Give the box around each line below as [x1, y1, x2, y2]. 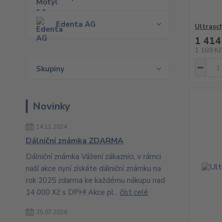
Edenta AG [56, 19, 96, 29]
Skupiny [36, 64, 64, 74]
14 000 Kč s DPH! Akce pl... [26, 187, 120, 197]
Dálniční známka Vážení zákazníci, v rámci [26, 152, 161, 162]
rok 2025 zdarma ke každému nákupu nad [26, 175, 165, 185]
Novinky [33, 100, 70, 113]
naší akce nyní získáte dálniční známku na [26, 164, 161, 173]
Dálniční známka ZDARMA [26, 135, 123, 146]
